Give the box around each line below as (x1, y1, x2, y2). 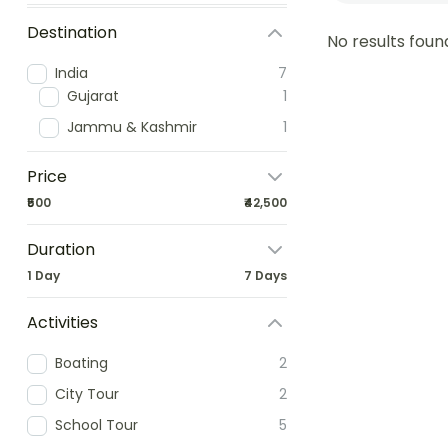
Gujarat (67, 86, 119, 106)
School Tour (55, 415, 138, 435)
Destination (27, 21, 117, 44)
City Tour (55, 384, 119, 404)
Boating (55, 353, 108, 373)
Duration (27, 238, 95, 261)
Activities (27, 311, 98, 334)
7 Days (244, 267, 287, 284)
